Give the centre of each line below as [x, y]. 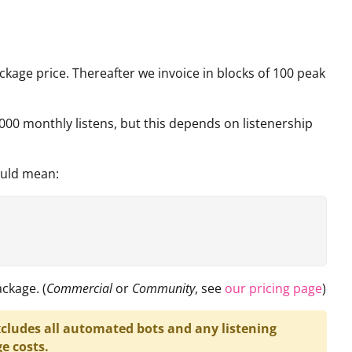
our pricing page [273, 288]
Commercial [79, 288]
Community [163, 288]
